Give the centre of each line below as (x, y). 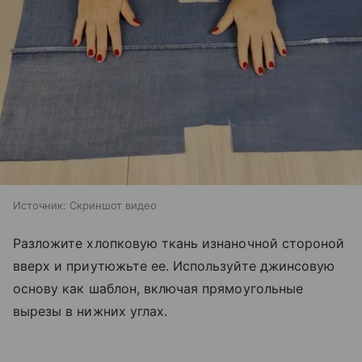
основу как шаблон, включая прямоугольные (158, 289)
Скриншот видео (113, 206)
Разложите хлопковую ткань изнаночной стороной (179, 244)
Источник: (40, 206)
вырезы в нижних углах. (90, 311)
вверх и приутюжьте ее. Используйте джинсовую (174, 266)
